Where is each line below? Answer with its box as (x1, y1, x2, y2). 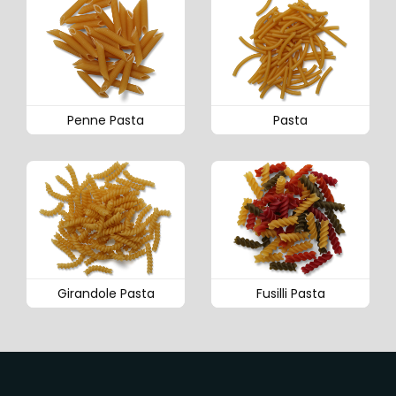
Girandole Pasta (57, 285, 155, 303)
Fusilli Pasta (255, 285, 325, 303)
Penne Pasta (67, 110, 144, 129)
